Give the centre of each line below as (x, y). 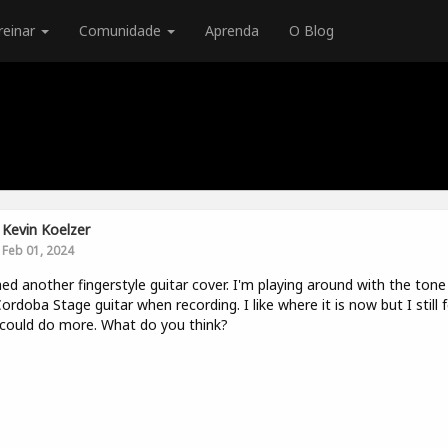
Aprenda (232, 30)
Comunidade (122, 30)
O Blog (311, 30)
